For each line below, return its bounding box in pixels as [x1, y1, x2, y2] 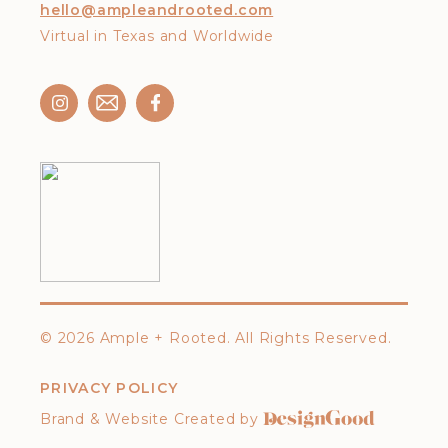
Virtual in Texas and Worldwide [40, 26, 274, 45]
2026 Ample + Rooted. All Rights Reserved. [57, 328, 392, 347]
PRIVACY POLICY [40, 378, 179, 397]
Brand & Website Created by [40, 409, 259, 428]
